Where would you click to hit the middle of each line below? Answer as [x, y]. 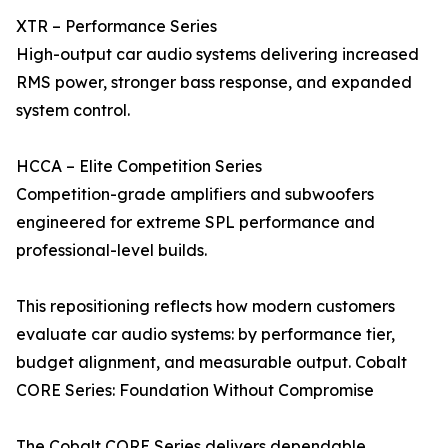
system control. [73, 110]
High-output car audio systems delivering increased [217, 54]
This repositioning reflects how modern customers [205, 306]
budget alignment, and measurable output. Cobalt [211, 362]
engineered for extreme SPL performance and [195, 222]
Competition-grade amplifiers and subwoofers [195, 194]
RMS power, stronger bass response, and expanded [214, 82]
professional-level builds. [111, 250]
